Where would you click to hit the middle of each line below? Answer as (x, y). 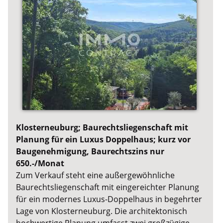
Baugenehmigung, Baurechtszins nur (90, 151)
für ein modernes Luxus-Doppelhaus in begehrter (109, 199)
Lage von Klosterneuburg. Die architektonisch (102, 211)
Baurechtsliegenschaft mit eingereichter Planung (108, 187)
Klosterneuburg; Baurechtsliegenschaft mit (102, 127)
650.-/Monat (40, 163)
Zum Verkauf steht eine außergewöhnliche (96, 175)
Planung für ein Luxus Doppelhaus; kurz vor (104, 139)
